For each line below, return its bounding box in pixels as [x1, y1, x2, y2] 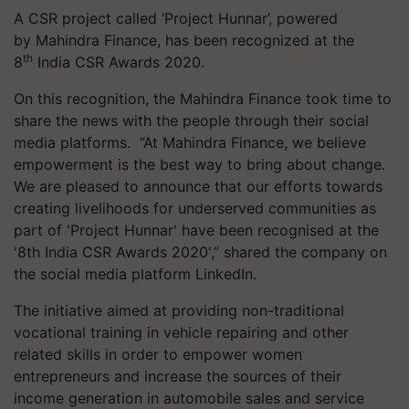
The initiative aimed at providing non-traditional [14, 301, 344, 320]
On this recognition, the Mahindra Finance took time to [14, 89, 392, 108]
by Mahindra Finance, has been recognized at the [14, 31, 354, 49]
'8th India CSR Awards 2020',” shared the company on [14, 243, 387, 261]
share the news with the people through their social [14, 111, 369, 130]
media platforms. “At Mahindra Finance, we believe [14, 133, 366, 152]
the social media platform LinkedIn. [14, 265, 266, 283]
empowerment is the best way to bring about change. [14, 155, 385, 173]
